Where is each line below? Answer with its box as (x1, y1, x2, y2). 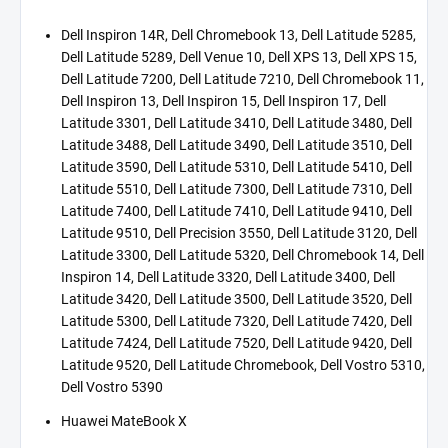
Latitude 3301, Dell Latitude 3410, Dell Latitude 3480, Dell (61, 114, 412, 131)
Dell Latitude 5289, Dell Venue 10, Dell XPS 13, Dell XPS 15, (61, 48, 417, 65)
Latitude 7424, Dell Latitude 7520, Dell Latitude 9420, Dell (61, 334, 412, 351)
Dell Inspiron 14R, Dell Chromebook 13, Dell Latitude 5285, (61, 26, 416, 43)
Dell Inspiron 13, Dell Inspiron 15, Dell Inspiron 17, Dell (61, 92, 386, 109)
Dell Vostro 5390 (61, 378, 163, 395)
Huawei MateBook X (61, 412, 187, 429)
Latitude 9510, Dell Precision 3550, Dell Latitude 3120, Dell (61, 224, 417, 241)
